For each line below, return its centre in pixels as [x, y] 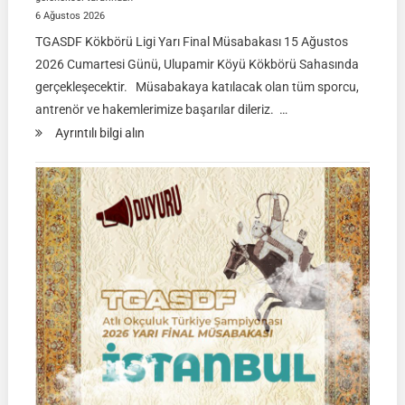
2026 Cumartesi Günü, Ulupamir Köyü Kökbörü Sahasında [197, 65]
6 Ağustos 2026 [70, 16]
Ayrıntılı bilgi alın [99, 133]
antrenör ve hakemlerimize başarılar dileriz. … [161, 110]
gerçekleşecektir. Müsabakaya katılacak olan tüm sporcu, [197, 87]
